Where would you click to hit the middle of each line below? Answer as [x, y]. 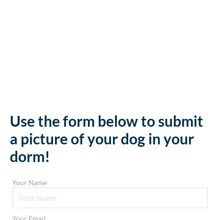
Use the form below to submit [107, 121]
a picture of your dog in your [102, 138]
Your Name [29, 182]
